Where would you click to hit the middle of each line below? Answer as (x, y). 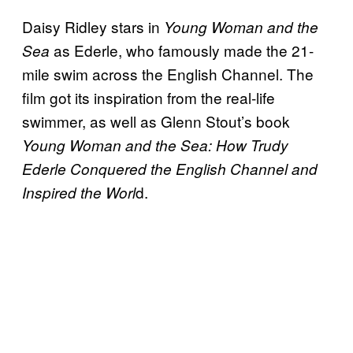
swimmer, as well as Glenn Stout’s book (156, 121)
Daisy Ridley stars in (93, 26)
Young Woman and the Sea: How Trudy (155, 145)
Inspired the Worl (79, 192)
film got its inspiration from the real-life (149, 97)
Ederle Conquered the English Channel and (170, 168)
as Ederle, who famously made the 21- (182, 50)
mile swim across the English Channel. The (168, 73)
